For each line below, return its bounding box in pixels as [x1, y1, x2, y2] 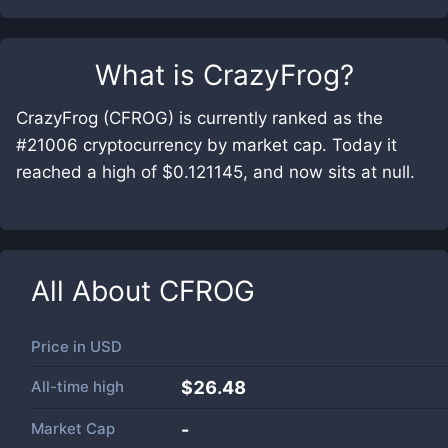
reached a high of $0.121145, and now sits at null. [16, 162, 415, 182]
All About [31, 274, 159, 308]
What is [94, 58, 203, 92]
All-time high [31, 377, 124, 396]
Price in [31, 337, 90, 356]
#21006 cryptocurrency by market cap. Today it [16, 135, 397, 155]
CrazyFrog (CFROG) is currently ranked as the [16, 108, 383, 128]
